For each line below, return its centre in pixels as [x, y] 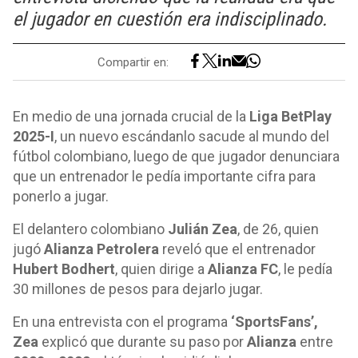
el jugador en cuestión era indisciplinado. [170, 19]
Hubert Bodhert [64, 269]
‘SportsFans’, [273, 322]
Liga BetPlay [290, 116]
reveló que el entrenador [239, 249]
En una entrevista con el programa [120, 322]
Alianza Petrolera [103, 249]
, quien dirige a [160, 269]
